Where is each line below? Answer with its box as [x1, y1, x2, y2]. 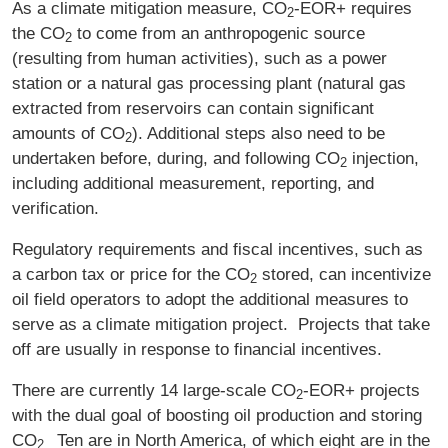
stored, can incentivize [257, 264, 431, 285]
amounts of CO [12, 123, 125, 144]
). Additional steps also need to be [132, 123, 385, 144]
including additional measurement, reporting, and [12, 173, 374, 194]
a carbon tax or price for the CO [12, 264, 250, 285]
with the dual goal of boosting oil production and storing [12, 405, 422, 426]
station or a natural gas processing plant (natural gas [12, 73, 406, 94]
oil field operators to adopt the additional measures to [12, 289, 408, 310]
